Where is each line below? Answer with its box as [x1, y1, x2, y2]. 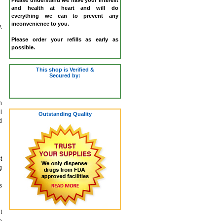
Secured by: [49, 72, 81, 78]
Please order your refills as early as [11, 36, 118, 42]
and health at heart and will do [11, 4, 118, 11]
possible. [11, 44, 36, 50]
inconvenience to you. [11, 20, 70, 27]
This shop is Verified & [36, 66, 94, 73]
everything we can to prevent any [11, 12, 118, 19]
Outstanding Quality [38, 110, 92, 117]
